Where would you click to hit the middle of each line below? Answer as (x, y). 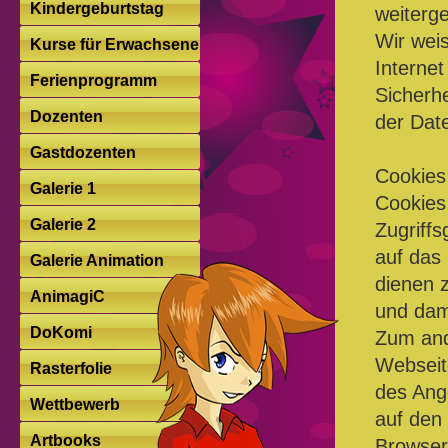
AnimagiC (67, 296)
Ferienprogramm (93, 80)
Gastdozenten (83, 152)
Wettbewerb (75, 404)
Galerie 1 (63, 188)
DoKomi (61, 332)
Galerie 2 (63, 224)
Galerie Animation (97, 260)
